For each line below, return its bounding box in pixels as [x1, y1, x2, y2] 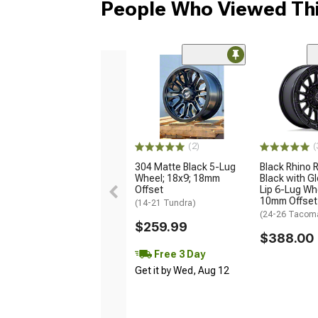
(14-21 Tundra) [135, 198, 196, 209]
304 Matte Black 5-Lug [135, 161, 236, 173]
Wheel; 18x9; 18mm [135, 172, 220, 185]
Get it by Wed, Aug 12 [135, 265, 229, 277]
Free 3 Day [152, 248, 205, 260]
